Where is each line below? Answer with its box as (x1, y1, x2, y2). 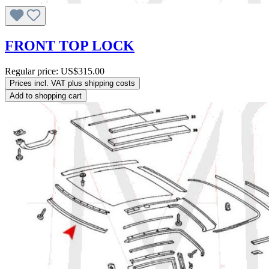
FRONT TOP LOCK (5, 37, 134, 53)
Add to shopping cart (10, 91, 82, 100)
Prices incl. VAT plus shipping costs (10, 78, 135, 88)
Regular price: (5, 65, 61, 76)
